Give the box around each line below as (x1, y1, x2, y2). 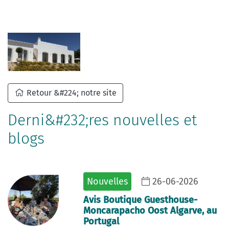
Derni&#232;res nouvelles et (8, 111, 197, 129)
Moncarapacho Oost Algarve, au (83, 205, 217, 216)
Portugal (83, 216, 119, 227)
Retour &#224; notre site (25, 88, 117, 98)
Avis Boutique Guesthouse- (83, 194, 197, 205)
